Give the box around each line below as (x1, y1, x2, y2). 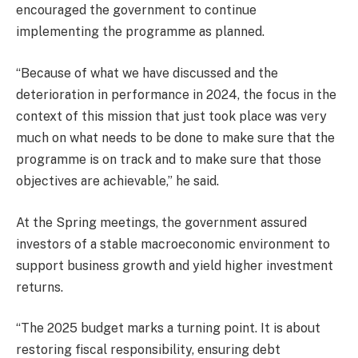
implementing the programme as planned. (16, 24, 265, 40)
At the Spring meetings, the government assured (16, 214, 307, 230)
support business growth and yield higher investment (16, 257, 333, 273)
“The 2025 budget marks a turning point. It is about (16, 320, 320, 336)
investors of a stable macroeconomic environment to (16, 236, 330, 252)
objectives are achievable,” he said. (16, 173, 219, 189)
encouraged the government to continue (16, 2, 257, 18)
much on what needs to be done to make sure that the (16, 130, 335, 146)
